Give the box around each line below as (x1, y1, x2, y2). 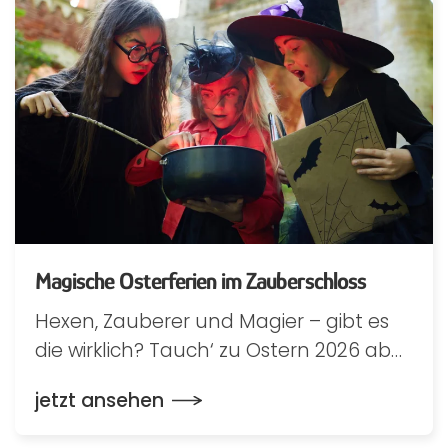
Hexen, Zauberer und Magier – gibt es (35, 307, 389, 335)
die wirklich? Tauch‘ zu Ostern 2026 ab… (35, 336, 402, 364)
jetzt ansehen (35, 386, 164, 414)
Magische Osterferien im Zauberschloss (35, 266, 366, 294)
